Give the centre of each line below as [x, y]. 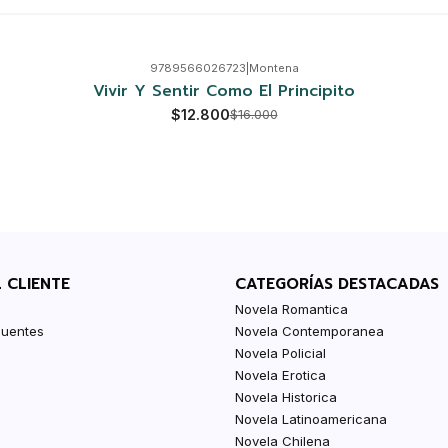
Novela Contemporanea [310, 330]
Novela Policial [281, 352]
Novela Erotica [281, 374]
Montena [273, 68]
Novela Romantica [292, 308]
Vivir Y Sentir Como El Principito [224, 90]
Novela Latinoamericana [311, 418]
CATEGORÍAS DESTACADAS [337, 283]
